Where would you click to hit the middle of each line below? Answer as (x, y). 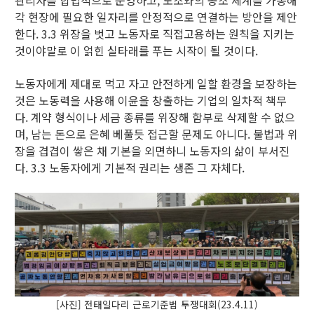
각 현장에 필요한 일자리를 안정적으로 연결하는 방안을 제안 (156, 16)
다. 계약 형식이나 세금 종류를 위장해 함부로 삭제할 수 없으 (155, 117)
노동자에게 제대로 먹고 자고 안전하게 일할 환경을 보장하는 (156, 83)
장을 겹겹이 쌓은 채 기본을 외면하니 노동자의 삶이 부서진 (152, 150)
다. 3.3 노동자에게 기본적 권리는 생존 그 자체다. (130, 167)
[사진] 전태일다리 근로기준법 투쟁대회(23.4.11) (157, 304)
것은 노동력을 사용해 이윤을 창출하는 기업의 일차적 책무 (151, 100)
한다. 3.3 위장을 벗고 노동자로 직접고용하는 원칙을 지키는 (155, 33)
